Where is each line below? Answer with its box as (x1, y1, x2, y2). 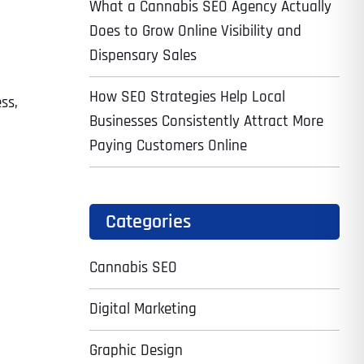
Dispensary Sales (89, 45, 197, 66)
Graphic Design (89, 340, 183, 361)
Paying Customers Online (89, 136, 247, 156)
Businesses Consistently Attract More (89, 111, 323, 132)
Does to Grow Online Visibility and (89, 21, 301, 41)
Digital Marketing (89, 299, 197, 319)
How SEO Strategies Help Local (89, 87, 285, 107)
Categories (105, 210, 191, 234)
